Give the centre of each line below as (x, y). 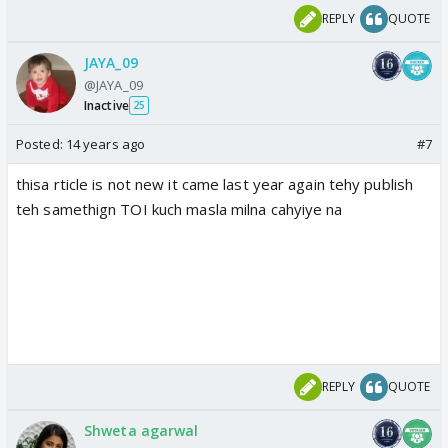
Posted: (41, 143)
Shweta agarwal (141, 430)
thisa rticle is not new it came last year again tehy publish (215, 183)
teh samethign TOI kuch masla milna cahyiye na (179, 208)
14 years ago (105, 143)
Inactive (106, 105)
